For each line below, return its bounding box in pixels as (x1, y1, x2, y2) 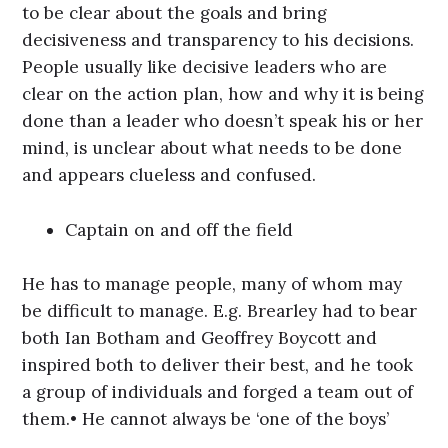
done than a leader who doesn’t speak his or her (22, 110, 424, 133)
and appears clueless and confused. (22, 164, 317, 187)
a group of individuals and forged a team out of (22, 381, 414, 404)
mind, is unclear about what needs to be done (22, 137, 403, 160)
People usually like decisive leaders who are (22, 56, 388, 79)
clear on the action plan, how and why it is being (22, 83, 425, 106)
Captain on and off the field (65, 218, 294, 241)
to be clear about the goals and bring (22, 2, 328, 25)
